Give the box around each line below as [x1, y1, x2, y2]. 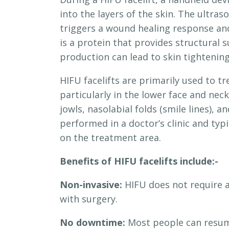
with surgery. [60, 193, 118, 205]
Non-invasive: [60, 178, 122, 191]
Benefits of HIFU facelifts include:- [60, 155, 218, 168]
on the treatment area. [60, 131, 161, 144]
